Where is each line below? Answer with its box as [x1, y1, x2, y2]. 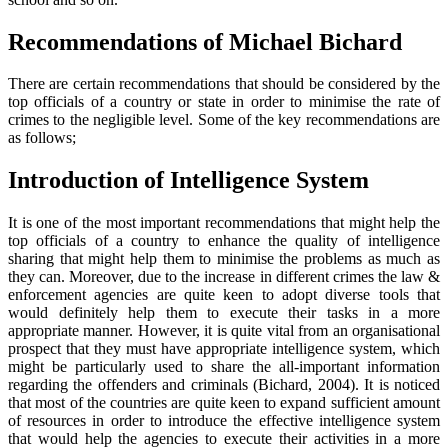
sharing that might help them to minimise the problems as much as [8, 250, 440, 268]
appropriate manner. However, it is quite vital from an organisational [8, 322, 440, 340]
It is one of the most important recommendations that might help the [8, 214, 440, 232]
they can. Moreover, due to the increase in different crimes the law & [8, 268, 440, 286]
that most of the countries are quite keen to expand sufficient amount [8, 394, 440, 412]
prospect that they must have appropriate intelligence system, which [8, 340, 440, 358]
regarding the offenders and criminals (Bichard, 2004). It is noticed [8, 376, 440, 394]
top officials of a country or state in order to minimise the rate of [8, 93, 440, 111]
